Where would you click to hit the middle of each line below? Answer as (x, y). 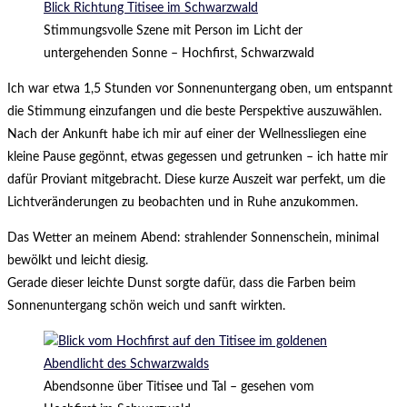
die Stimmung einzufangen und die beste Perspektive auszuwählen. (194, 112)
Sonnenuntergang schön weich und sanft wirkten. (146, 307)
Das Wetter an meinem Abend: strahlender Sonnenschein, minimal (193, 238)
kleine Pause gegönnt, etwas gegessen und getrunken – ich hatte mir (198, 158)
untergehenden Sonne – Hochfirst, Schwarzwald (179, 54)
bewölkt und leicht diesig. (78, 261)
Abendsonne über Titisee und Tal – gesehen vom (179, 387)
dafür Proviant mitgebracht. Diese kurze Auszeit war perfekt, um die (196, 180)
